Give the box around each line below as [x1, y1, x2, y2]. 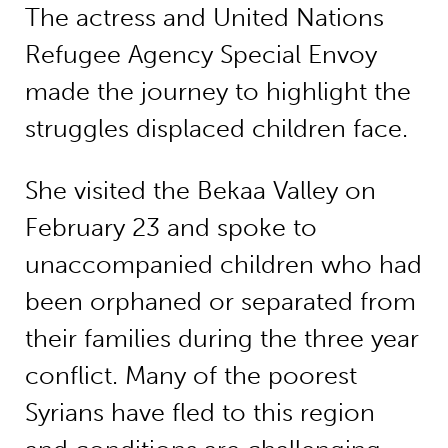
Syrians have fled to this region [24, 398, 375, 428]
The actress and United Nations [24, 3, 384, 33]
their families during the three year [24, 324, 419, 354]
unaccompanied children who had [24, 250, 422, 280]
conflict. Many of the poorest [24, 361, 357, 391]
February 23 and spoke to [24, 213, 317, 243]
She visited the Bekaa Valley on [24, 176, 376, 206]
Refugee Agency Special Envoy [24, 40, 377, 70]
